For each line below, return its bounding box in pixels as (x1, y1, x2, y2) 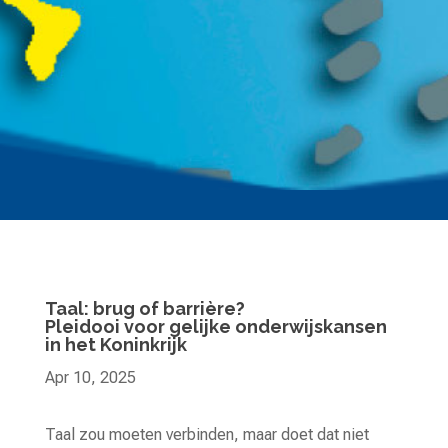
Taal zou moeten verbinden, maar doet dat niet (44, 424, 369, 444)
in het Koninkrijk (44, 333, 187, 355)
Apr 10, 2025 (44, 367, 136, 387)
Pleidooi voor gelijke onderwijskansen (44, 315, 387, 337)
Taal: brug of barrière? (44, 297, 245, 319)
